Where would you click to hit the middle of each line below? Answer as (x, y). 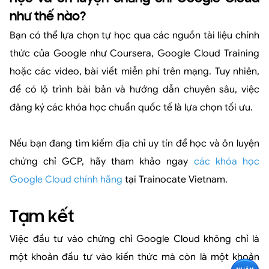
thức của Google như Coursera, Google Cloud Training (134, 54)
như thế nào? (48, 18)
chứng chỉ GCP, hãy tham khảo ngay (99, 162)
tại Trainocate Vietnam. (175, 180)
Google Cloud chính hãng (66, 180)
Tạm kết (42, 218)
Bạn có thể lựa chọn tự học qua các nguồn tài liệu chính (134, 36)
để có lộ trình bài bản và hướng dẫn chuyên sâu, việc (134, 90)
